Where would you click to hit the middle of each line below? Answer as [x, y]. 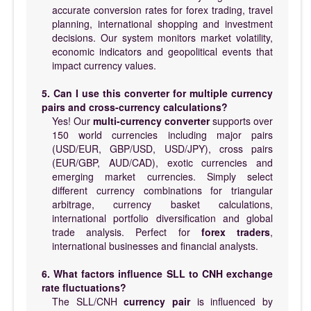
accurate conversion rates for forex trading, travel [162, 9]
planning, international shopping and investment [162, 23]
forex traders [236, 232]
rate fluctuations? [84, 287]
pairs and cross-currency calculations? [135, 107]
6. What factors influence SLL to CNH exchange [157, 273]
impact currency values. [104, 65]
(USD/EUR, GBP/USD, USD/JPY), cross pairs [162, 148]
